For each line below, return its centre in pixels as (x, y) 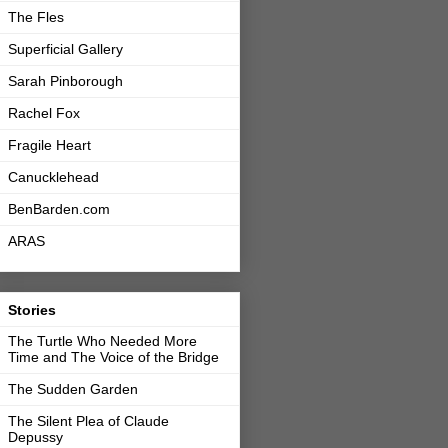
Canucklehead (53, 177)
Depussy (35, 436)
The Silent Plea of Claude (88, 420)
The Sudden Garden (73, 388)
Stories (32, 309)
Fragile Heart (49, 145)
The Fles (36, 17)
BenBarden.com (59, 209)
